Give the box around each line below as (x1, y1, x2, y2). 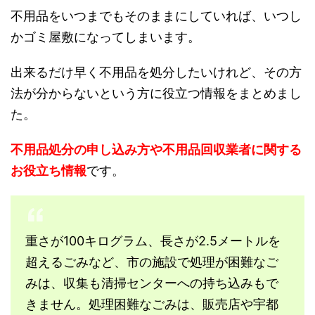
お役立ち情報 (11, 163, 86, 179)
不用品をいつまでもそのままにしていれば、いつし (11, 8, 302, 24)
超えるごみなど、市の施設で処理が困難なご (25, 255, 278, 270)
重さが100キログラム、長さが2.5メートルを (25, 233, 281, 249)
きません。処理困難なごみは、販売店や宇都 (25, 297, 278, 312)
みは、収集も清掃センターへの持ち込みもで (25, 276, 278, 291)
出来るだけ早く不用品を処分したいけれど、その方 (11, 65, 302, 80)
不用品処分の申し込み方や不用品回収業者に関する (11, 142, 302, 157)
